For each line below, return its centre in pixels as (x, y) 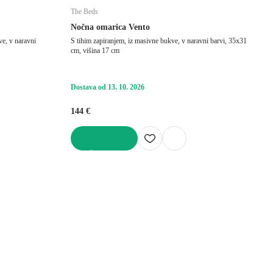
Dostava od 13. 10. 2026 (108, 87)
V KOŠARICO (94, 154)
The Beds (84, 11)
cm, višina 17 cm (95, 50)
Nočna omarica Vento (110, 27)
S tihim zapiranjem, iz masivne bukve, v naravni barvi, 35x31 (159, 41)
